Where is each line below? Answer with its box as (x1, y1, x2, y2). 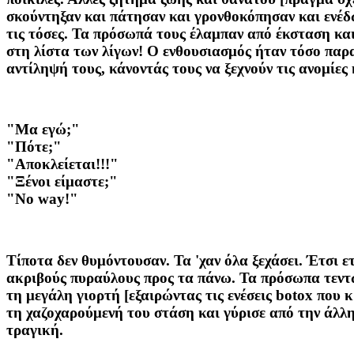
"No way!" (6, 190, 78, 208)
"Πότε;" (6, 138, 62, 156)
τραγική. (6, 321, 63, 338)
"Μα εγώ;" (6, 121, 80, 138)
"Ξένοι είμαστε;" (6, 173, 118, 190)
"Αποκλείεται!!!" (6, 156, 119, 173)
